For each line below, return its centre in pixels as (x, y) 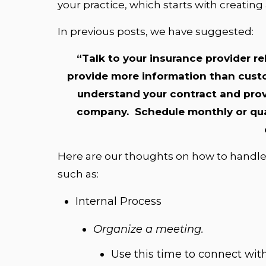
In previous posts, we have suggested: (156, 31)
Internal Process (118, 201)
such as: (78, 174)
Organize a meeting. (148, 229)
